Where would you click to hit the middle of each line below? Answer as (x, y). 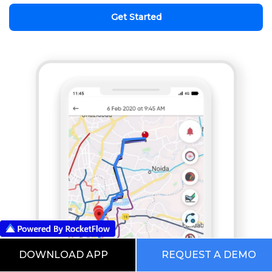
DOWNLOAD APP (63, 255)
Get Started (136, 17)
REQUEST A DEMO (209, 255)
